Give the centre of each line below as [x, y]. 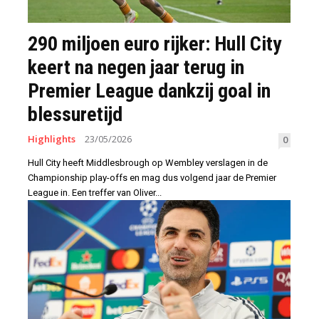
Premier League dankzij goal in [149, 90]
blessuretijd [75, 114]
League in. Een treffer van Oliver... [95, 192]
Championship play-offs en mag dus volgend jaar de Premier [152, 177]
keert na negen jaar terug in [136, 67]
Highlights [52, 138]
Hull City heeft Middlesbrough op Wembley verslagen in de [148, 162]
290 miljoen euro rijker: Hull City [155, 43]
